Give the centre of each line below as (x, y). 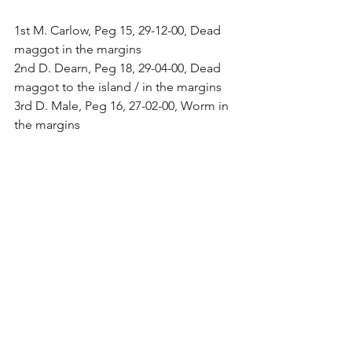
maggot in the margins (78, 49)
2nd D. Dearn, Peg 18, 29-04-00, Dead (119, 68)
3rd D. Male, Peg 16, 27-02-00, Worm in (123, 106)
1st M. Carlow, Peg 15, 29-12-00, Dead (119, 30)
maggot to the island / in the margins (118, 87)
